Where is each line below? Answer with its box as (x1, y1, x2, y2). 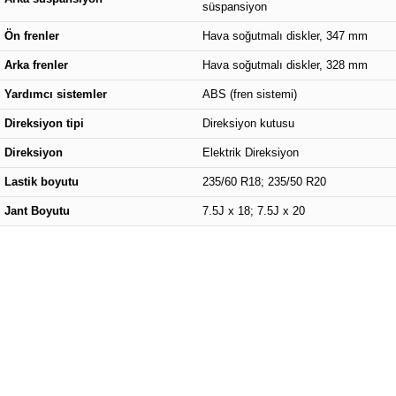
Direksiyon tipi (4, 117, 84, 130)
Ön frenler (4, 29, 59, 42)
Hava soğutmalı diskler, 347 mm (202, 29, 368, 42)
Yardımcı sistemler (4, 88, 107, 101)
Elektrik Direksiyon (202, 146, 299, 159)
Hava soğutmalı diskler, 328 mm (202, 58, 368, 72)
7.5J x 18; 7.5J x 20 (202, 204, 305, 217)
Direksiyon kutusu (202, 117, 294, 130)
